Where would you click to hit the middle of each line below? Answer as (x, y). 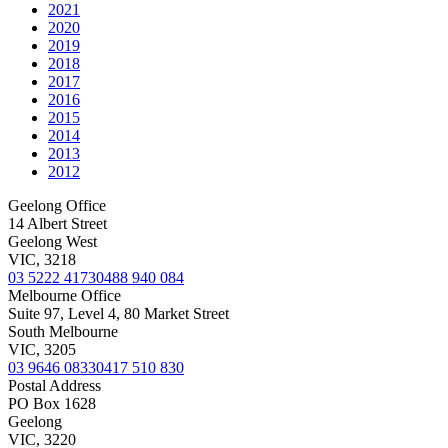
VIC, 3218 (42, 259)
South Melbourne (63, 331)
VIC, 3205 (42, 349)
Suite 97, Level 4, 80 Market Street (118, 313)
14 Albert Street (57, 223)
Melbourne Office (64, 295)
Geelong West (52, 241)
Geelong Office (57, 205)
